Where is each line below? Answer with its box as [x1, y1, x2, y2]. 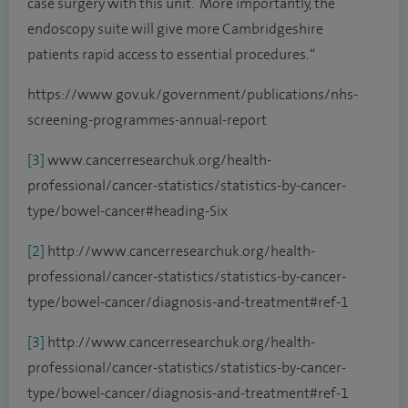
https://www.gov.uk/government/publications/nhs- [27, 86, 358, 103]
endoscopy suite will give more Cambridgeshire [27, 20, 323, 37]
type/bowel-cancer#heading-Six [27, 202, 228, 219]
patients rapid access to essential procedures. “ [27, 46, 315, 63]
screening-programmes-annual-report [27, 111, 267, 128]
